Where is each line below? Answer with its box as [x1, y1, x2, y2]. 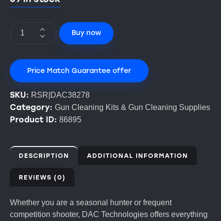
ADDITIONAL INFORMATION [87, 151, 188, 159]
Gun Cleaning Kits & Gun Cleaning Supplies [55, 103, 210, 111]
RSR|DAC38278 [31, 90, 90, 99]
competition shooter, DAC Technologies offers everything [10, 210, 208, 219]
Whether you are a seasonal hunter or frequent [10, 198, 172, 207]
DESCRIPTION [19, 151, 69, 159]
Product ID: [10, 114, 59, 124]
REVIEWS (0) [19, 173, 66, 181]
